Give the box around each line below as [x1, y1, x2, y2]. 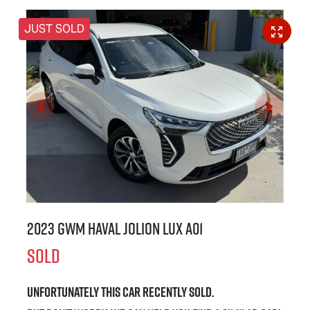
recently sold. [140, 282, 215, 302]
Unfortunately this [27, 282, 122, 302]
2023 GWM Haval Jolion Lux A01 [27, 217, 203, 241]
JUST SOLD [24, 21, 84, 37]
